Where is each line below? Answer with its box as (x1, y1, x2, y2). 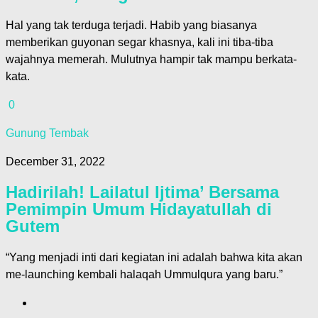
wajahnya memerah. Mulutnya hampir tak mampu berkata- (6, 53, 297, 65)
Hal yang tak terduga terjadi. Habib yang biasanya (6, 18, 257, 31)
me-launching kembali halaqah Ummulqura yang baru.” (6, 268, 283, 281)
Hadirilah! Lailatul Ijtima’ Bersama (6, 182, 279, 202)
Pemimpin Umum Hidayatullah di (6, 199, 272, 219)
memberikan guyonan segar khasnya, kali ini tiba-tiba (6, 35, 273, 48)
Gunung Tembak (6, 126, 89, 139)
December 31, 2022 (6, 155, 105, 168)
